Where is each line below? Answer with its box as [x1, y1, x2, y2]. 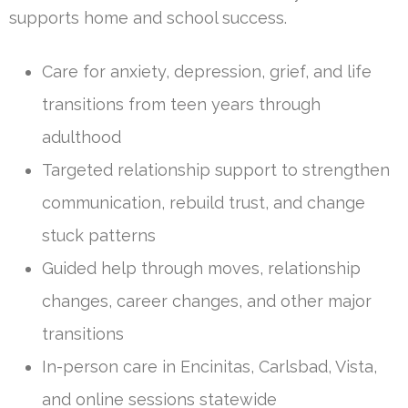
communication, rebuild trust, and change [42, 193, 365, 213]
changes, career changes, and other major [42, 291, 372, 311]
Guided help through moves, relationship [42, 259, 361, 279]
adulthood [42, 127, 121, 148]
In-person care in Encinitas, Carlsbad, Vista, [42, 357, 377, 377]
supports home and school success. [9, 8, 287, 28]
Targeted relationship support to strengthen [42, 160, 390, 180]
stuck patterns [42, 226, 156, 246]
